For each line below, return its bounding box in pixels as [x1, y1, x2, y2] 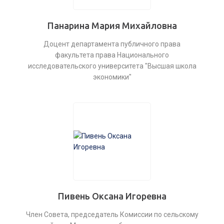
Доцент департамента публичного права [43, 40, 180, 48]
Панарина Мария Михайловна [47, 20, 177, 30]
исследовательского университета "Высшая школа [27, 62, 196, 70]
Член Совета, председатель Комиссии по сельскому [25, 210, 198, 218]
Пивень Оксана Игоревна [57, 191, 166, 201]
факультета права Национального [55, 51, 169, 59]
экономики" [92, 73, 131, 81]
